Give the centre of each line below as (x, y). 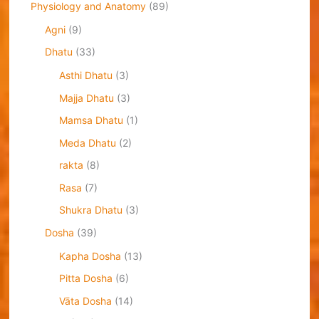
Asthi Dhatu (85, 75)
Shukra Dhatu (90, 210)
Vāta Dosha (85, 300)
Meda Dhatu (87, 142)
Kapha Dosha (90, 256)
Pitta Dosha (85, 278)
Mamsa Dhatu (91, 120)
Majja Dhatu (86, 98)
